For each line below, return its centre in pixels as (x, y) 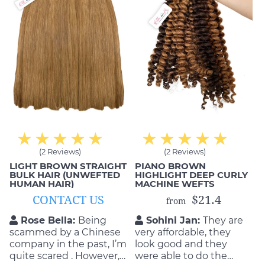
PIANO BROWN (170, 166)
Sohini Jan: (173, 220)
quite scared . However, (64, 256)
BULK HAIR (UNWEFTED (65, 175)
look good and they (181, 244)
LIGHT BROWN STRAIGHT (68, 166)
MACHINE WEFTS (174, 184)
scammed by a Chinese (65, 232)
